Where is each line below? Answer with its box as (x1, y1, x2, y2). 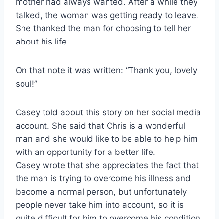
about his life (16, 36, 66, 46)
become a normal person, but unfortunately (16, 186, 187, 197)
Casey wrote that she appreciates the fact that (16, 160, 199, 170)
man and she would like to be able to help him (16, 133, 197, 144)
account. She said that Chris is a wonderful (16, 120, 185, 131)
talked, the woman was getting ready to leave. (16, 10, 198, 20)
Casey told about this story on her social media (16, 107, 201, 117)
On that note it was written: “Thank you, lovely (16, 65, 197, 75)
